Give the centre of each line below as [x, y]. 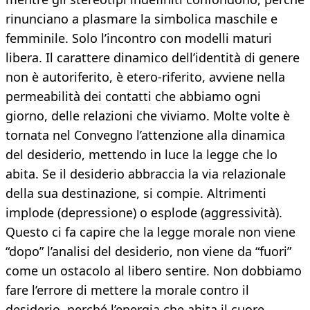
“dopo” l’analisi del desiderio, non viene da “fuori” [148, 252]
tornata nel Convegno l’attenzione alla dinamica [145, 135]
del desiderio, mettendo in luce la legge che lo [142, 155]
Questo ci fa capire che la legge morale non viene [151, 232]
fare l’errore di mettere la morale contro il [127, 290]
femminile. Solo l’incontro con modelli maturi [139, 38]
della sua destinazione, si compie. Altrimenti [136, 193]
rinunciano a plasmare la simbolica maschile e [142, 19]
